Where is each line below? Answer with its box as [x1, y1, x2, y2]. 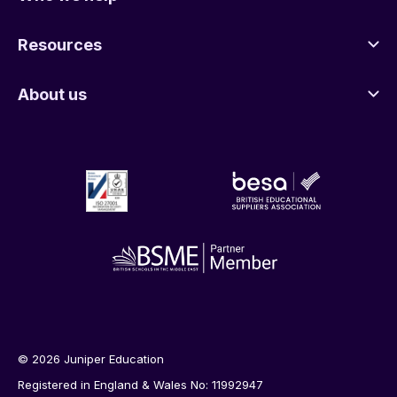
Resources [18, 35, 102, 54]
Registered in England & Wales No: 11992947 [18, 377, 263, 392]
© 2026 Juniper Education [18, 351, 164, 366]
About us [18, 84, 87, 104]
